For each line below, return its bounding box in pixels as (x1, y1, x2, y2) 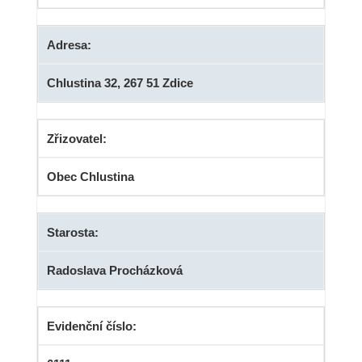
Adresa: (46, 38, 91, 53)
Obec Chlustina (46, 170, 134, 184)
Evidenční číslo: (46, 319, 137, 334)
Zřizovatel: (46, 132, 107, 146)
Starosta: (46, 225, 99, 240)
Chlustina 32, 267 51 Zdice (46, 76, 193, 90)
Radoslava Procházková (46, 263, 183, 278)
